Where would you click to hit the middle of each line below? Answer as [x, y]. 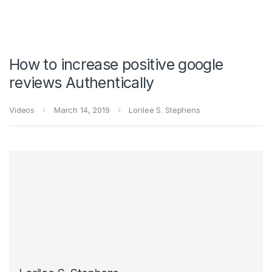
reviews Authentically [82, 83]
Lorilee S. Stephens [165, 110]
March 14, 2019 [82, 110]
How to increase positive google [116, 65]
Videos [22, 110]
